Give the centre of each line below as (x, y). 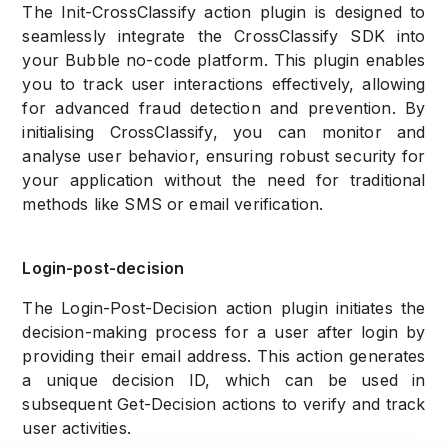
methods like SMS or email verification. (173, 204)
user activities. (76, 428)
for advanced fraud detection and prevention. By (224, 108)
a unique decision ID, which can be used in (224, 380)
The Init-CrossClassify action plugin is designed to (224, 12)
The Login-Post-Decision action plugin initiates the (224, 308)
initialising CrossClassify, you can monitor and (224, 132)
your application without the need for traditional (224, 180)
